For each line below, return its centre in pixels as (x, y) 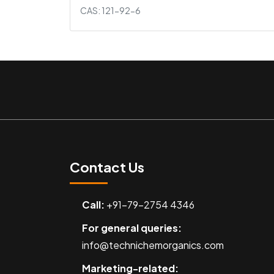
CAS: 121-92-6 (110, 10)
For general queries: (132, 228)
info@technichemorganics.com (153, 245)
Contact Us (107, 167)
